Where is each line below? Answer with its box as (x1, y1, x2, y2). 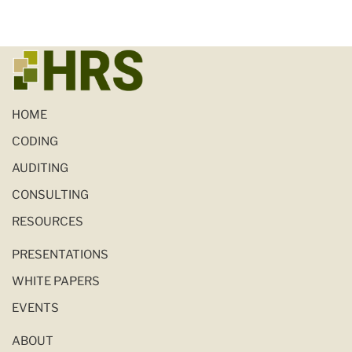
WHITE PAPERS (12, 274, 100, 288)
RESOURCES (12, 214, 83, 229)
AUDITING (12, 161, 68, 175)
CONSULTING (12, 188, 89, 202)
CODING (12, 134, 58, 148)
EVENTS (12, 301, 59, 315)
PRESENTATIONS (12, 247, 108, 262)
